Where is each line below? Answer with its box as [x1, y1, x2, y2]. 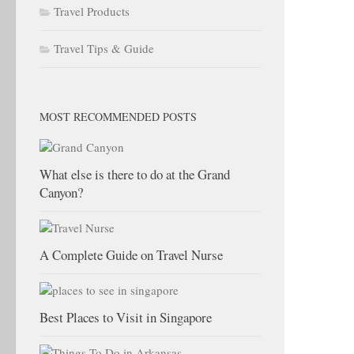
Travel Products [54, 3, 130, 19]
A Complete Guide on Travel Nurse [40, 246, 223, 264]
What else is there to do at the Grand [40, 165, 230, 183]
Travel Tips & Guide [54, 40, 154, 56]
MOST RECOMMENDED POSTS [40, 109, 197, 124]
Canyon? [40, 183, 83, 201]
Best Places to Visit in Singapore [40, 308, 212, 326]
